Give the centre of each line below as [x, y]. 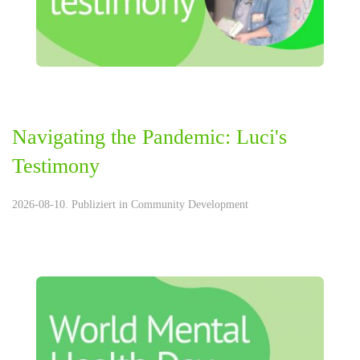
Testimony [56, 166]
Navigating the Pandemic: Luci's [149, 137]
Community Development [190, 205]
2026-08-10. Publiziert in [72, 205]
